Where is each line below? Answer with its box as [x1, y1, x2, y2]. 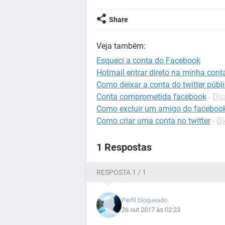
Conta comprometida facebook [96, 92, 206, 101]
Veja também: [96, 41, 146, 51]
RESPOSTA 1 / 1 [96, 168, 146, 176]
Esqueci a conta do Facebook [96, 56, 200, 65]
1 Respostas [96, 141, 152, 153]
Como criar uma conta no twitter [96, 116, 210, 126]
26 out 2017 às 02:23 [122, 206, 180, 213]
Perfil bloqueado [122, 196, 167, 204]
